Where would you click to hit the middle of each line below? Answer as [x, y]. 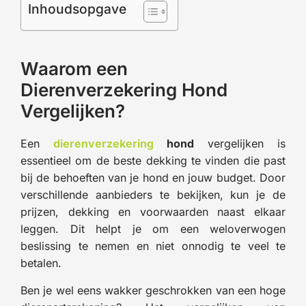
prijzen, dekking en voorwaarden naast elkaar [153, 211]
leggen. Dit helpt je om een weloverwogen [153, 228]
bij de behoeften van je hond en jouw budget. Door [153, 177]
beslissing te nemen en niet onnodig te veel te [153, 246]
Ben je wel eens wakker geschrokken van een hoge [153, 290]
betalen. [41, 263]
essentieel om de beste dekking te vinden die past [153, 160]
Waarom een [74, 68]
